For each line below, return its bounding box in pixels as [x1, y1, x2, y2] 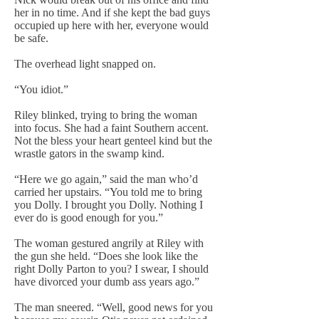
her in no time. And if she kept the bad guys [14, 6, 210, 19]
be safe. [14, 32, 48, 44]
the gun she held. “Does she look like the [14, 250, 198, 262]
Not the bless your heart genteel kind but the [14, 135, 212, 147]
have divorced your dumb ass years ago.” [14, 276, 199, 288]
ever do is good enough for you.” [14, 211, 163, 224]
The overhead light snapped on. [14, 58, 156, 70]
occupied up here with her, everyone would [14, 19, 209, 31]
